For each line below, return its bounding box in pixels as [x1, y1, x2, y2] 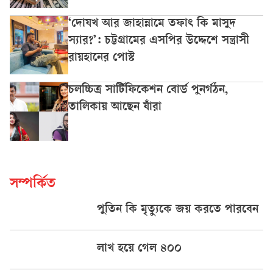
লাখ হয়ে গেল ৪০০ [96, 242, 182, 256]
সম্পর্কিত [10, 176, 55, 193]
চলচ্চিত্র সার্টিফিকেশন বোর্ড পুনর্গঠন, [68, 83, 228, 97]
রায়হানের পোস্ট [68, 51, 135, 65]
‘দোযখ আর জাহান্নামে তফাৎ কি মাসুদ [68, 17, 236, 31]
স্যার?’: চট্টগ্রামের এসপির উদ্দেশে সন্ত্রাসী [68, 34, 249, 48]
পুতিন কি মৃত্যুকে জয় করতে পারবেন [96, 203, 258, 217]
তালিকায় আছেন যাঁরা [68, 101, 161, 115]
